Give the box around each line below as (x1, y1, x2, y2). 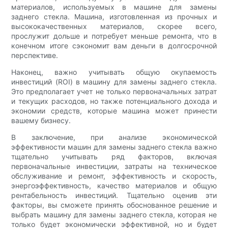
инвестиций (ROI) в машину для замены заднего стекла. (11, 77, 217, 86)
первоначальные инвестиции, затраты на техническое (11, 161, 217, 170)
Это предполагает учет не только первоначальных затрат (11, 87, 217, 96)
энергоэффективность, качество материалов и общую (11, 181, 217, 190)
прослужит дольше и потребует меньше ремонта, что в (11, 31, 217, 40)
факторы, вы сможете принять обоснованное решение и (11, 200, 217, 209)
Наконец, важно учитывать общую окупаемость (11, 67, 217, 76)
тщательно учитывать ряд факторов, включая (11, 152, 217, 161)
